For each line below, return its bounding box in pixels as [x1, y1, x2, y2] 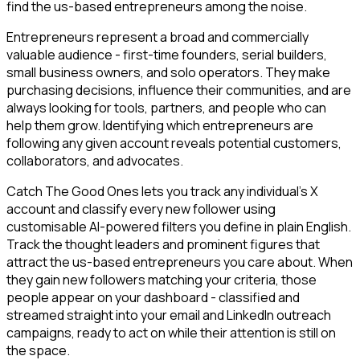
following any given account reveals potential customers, [6, 134, 342, 153]
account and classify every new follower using [6, 200, 276, 219]
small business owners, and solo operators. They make [6, 63, 330, 82]
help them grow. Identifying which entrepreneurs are [6, 117, 313, 135]
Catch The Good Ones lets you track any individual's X [6, 182, 318, 201]
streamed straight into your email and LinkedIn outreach [6, 306, 331, 325]
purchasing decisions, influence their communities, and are [6, 81, 351, 100]
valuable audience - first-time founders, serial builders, [6, 46, 327, 64]
